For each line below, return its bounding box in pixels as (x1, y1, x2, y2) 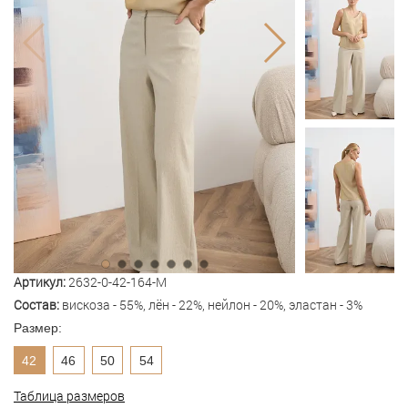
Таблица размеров (14, 386, 125, 404)
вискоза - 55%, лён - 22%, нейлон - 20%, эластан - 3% (62, 296, 362, 314)
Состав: (14, 296, 62, 314)
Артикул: (14, 273, 68, 291)
